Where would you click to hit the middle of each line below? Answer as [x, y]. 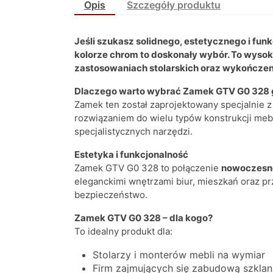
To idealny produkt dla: [123, 232]
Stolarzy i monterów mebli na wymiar [179, 255]
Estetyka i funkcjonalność [131, 155]
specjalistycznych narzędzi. [133, 132]
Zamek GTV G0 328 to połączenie [148, 168]
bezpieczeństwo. [111, 195]
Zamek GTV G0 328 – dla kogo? [144, 218]
